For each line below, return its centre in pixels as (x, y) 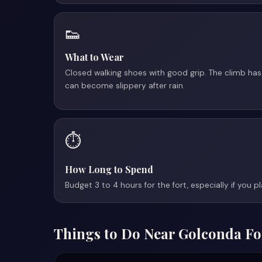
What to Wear (94, 57)
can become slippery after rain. (125, 86)
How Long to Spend (109, 169)
